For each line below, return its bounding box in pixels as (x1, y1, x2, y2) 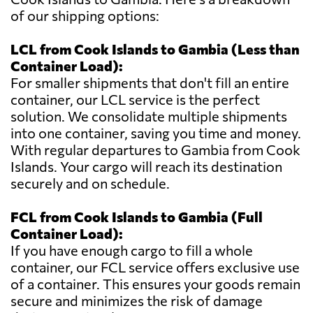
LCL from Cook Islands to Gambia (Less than (10, 41, 300, 58)
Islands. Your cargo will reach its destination (10, 158, 282, 175)
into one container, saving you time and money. (10, 124, 301, 142)
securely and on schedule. (10, 175, 170, 192)
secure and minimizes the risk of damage (10, 292, 263, 310)
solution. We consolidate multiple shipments (10, 108, 287, 125)
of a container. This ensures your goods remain (10, 275, 300, 293)
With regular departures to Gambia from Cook (10, 141, 300, 159)
